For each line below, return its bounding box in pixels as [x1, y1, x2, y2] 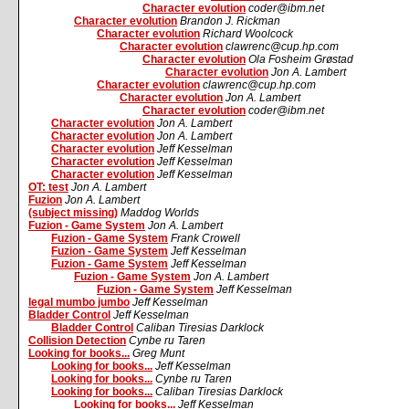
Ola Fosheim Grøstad [248, 53, 353, 66]
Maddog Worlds [121, 206, 199, 219]
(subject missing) [28, 206, 118, 219]
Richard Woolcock [203, 27, 293, 40]
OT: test [28, 181, 68, 194]
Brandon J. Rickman [180, 15, 280, 27]
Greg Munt [132, 347, 184, 360]
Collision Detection [28, 334, 126, 347]
